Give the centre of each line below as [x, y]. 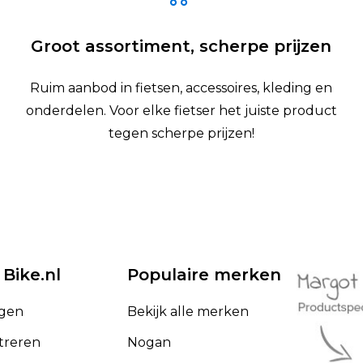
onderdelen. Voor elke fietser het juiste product [181, 110]
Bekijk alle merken [188, 311]
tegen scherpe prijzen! [181, 133]
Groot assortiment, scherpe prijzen [181, 46]
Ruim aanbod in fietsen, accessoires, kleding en [181, 88]
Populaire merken [204, 274]
